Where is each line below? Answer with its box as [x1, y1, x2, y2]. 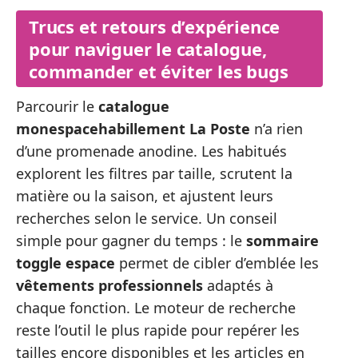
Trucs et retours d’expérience [29, 14, 280, 39]
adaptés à [203, 276, 273, 296]
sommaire [246, 231, 319, 251]
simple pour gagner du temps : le [16, 231, 246, 251]
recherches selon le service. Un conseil [16, 209, 277, 229]
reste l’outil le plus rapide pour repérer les [16, 320, 300, 340]
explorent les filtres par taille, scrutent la [16, 164, 292, 184]
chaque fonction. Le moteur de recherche [16, 298, 296, 318]
